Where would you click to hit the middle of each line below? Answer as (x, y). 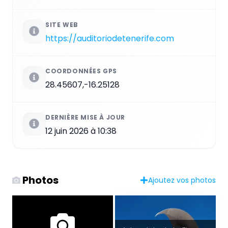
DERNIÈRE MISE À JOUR (85, 117)
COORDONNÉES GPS (81, 71)
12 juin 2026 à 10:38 (81, 131)
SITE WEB (62, 24)
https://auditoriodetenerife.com (110, 38)
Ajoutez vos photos (182, 180)
